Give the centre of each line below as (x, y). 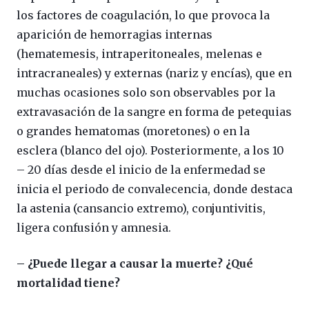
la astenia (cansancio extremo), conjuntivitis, (141, 208)
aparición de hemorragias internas (114, 34)
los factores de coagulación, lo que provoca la (143, 15)
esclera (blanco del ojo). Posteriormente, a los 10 (150, 150)
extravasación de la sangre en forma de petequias (154, 111)
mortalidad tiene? (68, 282)
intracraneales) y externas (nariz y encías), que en (154, 73)
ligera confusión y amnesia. (94, 227)
